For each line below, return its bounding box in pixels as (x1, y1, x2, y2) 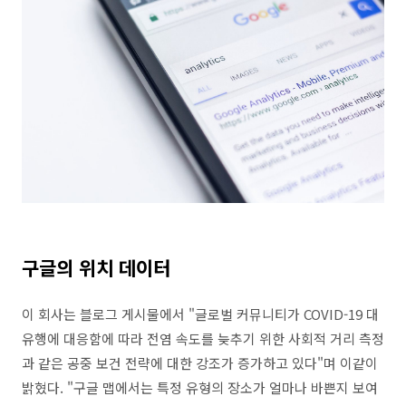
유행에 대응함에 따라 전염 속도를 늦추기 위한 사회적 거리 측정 (22, 328, 384, 348)
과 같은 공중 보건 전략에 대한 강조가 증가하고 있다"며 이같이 (22, 353, 378, 372)
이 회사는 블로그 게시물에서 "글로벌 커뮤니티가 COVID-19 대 (22, 304, 379, 324)
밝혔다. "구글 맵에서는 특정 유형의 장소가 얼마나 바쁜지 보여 (22, 377, 378, 397)
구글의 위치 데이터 (22, 253, 170, 281)
